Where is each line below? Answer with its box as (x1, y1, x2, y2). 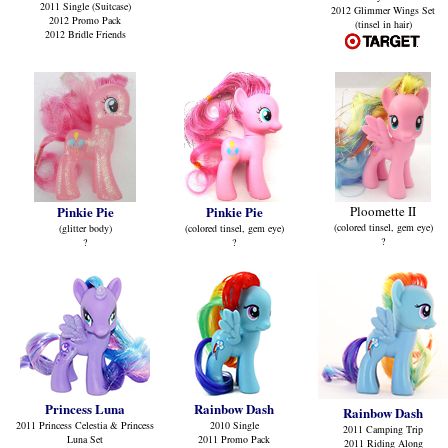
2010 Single (209, 418, 259, 432)
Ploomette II (350, 202, 416, 220)
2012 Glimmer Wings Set (331, 3, 435, 17)
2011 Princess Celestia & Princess (16, 418, 154, 432)
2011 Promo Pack (198, 432, 270, 446)
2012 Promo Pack (49, 13, 121, 27)
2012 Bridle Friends (44, 27, 126, 41)
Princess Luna (45, 399, 125, 418)
